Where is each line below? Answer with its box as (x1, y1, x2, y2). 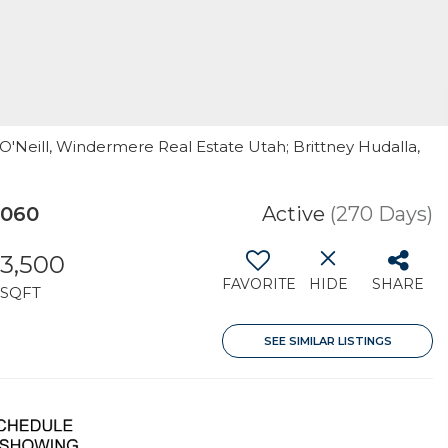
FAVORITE (222, 275, 296, 293)
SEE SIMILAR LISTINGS (263, 334, 392, 348)
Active (262, 202, 325, 226)
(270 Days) (330, 202, 433, 226)
